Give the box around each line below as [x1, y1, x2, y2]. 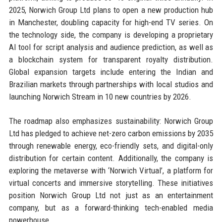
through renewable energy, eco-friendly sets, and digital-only [8, 140, 214, 151]
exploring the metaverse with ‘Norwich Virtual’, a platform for [8, 165, 214, 175]
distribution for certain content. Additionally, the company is [8, 153, 214, 163]
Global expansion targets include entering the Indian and [8, 66, 214, 77]
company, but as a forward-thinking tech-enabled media [8, 202, 214, 213]
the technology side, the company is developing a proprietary [8, 29, 214, 40]
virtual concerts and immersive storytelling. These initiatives [8, 177, 214, 188]
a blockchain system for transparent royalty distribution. [8, 54, 214, 64]
